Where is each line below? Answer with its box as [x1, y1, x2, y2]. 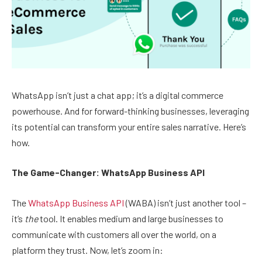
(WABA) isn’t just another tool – [124, 196, 246, 208]
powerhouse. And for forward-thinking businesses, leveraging [12, 105, 249, 116]
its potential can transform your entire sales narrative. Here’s [12, 120, 246, 132]
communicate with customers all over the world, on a [12, 228, 216, 240]
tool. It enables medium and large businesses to [38, 212, 223, 224]
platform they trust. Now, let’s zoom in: [12, 244, 163, 256]
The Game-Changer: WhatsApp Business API [12, 167, 205, 178]
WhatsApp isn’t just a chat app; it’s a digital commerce [12, 89, 223, 101]
